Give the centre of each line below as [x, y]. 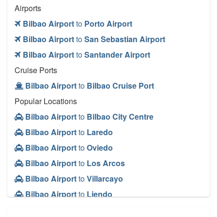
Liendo [100, 194]
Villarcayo [105, 179]
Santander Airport [117, 55]
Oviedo [100, 148]
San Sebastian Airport [125, 39]
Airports [28, 8]
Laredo [100, 132]
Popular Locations [46, 101]
